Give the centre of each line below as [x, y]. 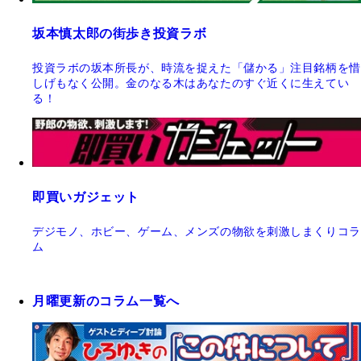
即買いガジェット [86, 197]
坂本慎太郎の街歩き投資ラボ [120, 34]
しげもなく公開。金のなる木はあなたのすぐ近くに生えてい [191, 84]
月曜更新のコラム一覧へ [106, 301]
